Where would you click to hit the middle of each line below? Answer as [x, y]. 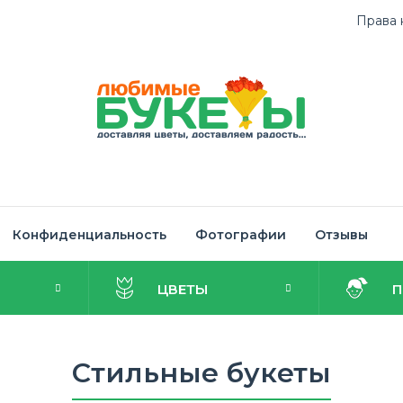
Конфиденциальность [90, 235]
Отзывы [341, 235]
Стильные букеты [201, 373]
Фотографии [241, 235]
